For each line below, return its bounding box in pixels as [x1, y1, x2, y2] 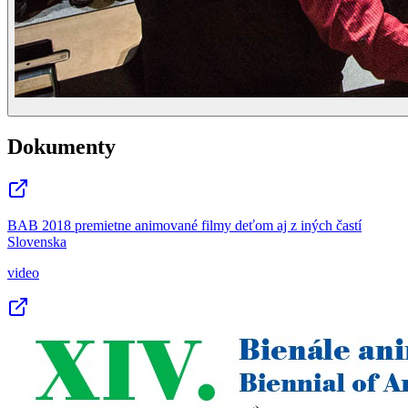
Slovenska [7, 233, 66, 250]
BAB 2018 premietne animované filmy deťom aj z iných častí [7, 217, 362, 233]
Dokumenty [7, 134, 116, 158]
